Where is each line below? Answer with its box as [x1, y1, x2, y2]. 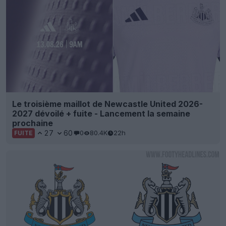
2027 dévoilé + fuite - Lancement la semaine [12, 108, 190, 119]
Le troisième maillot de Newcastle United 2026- [12, 98, 203, 109]
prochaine [12, 118, 53, 128]
